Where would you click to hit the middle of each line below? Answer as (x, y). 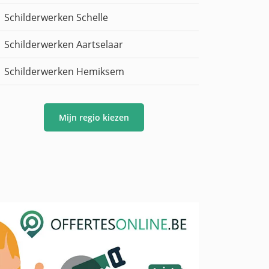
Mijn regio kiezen (94, 118)
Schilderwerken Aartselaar (64, 45)
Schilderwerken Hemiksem (64, 72)
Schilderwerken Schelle (56, 18)
